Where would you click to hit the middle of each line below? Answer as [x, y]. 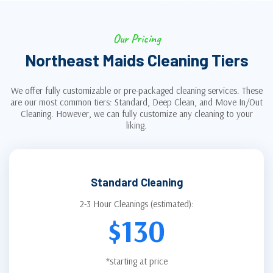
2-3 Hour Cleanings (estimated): [136, 204]
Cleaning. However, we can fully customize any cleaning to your [136, 113]
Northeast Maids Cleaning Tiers [136, 59]
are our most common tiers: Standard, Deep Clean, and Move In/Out [136, 102]
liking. [136, 125]
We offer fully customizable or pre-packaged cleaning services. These [136, 90]
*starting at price [136, 261]
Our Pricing [136, 38]
